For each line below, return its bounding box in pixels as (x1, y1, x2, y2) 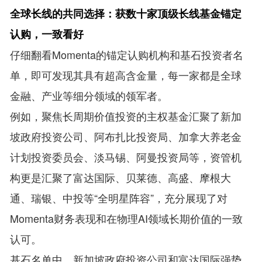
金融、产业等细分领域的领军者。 (10, 87, 168, 103)
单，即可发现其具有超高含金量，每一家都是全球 (10, 67, 242, 82)
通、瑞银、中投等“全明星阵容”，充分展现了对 (10, 189, 228, 205)
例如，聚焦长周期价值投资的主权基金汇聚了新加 (10, 108, 242, 123)
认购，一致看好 (10, 26, 84, 42)
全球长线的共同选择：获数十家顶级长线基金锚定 (10, 5, 242, 21)
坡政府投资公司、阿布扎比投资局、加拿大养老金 (10, 128, 242, 144)
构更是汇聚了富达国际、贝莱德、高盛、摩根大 (10, 169, 232, 185)
